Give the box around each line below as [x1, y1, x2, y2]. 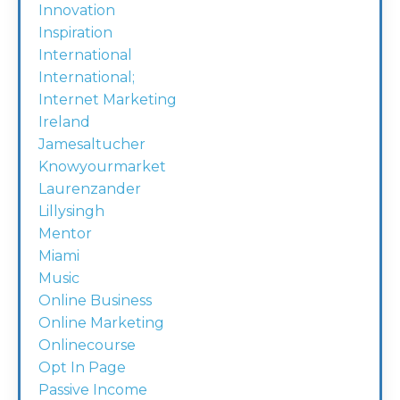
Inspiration [38, 24, 112, 42]
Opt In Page [38, 359, 126, 377]
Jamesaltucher [38, 136, 146, 154]
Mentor [38, 225, 92, 243]
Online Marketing [38, 314, 164, 332]
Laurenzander [38, 180, 141, 198]
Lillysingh [38, 203, 104, 221]
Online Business [38, 292, 152, 310]
